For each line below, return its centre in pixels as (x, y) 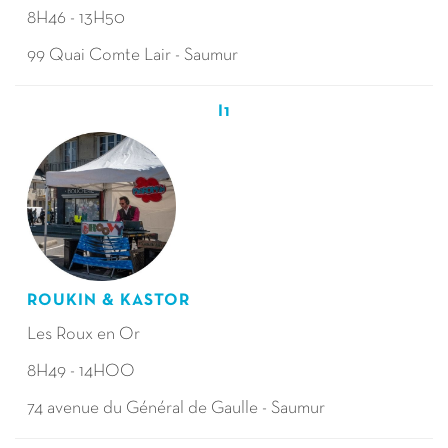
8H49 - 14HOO (81, 371)
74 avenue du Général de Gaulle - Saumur (177, 408)
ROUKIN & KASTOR (110, 300)
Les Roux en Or (85, 334)
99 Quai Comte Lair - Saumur (134, 55)
